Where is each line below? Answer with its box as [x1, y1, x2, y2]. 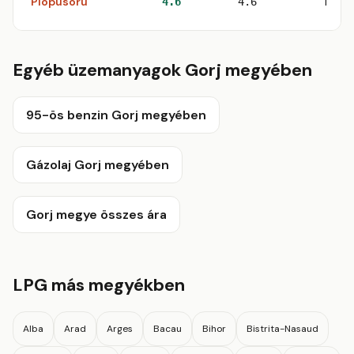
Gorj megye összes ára [26, 206, 167, 223]
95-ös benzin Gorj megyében [26, 107, 206, 123]
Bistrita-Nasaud [247, 322, 318, 335]
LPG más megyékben [13, 273, 185, 296]
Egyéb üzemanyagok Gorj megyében [13, 58, 312, 81]
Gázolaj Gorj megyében [26, 156, 169, 173]
